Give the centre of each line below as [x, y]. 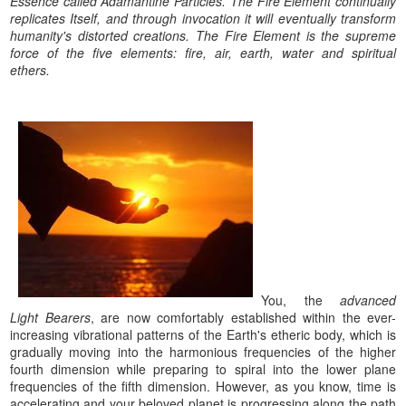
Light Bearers [50, 317]
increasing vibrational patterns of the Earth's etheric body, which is [203, 334]
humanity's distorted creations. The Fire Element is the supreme [203, 35]
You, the [300, 300]
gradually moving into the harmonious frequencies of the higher [203, 351]
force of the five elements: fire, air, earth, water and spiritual [203, 52]
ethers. [32, 69]
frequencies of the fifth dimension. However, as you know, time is [203, 386]
